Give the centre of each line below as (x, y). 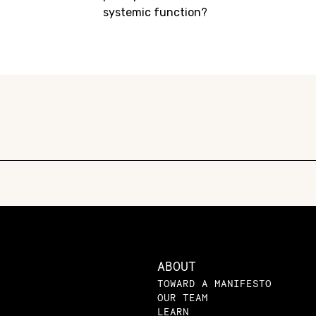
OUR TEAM (183, 298)
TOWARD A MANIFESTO (214, 284)
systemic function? (156, 12)
